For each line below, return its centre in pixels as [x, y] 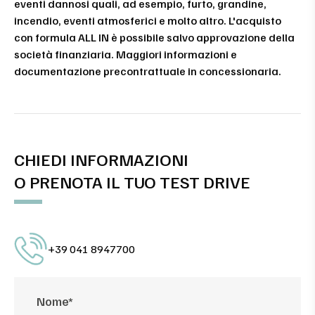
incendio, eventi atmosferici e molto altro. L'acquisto [148, 20]
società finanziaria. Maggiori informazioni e [126, 54]
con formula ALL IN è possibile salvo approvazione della [154, 37]
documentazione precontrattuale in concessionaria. [148, 71]
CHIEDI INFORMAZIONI [101, 159]
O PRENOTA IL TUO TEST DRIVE [132, 181]
